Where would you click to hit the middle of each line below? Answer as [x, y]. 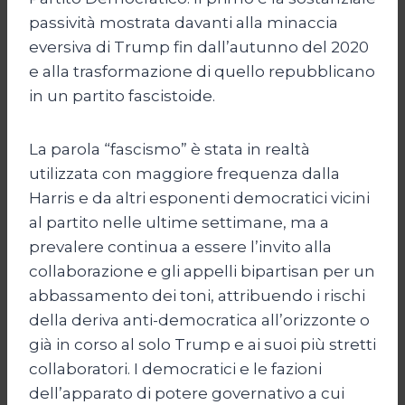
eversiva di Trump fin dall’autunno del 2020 [199, 47]
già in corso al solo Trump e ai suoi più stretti [202, 344]
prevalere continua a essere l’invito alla [180, 246]
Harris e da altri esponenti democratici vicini [199, 198]
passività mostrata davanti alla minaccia [184, 22]
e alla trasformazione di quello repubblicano [202, 71]
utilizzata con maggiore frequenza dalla [184, 173]
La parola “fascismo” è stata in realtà [170, 149]
